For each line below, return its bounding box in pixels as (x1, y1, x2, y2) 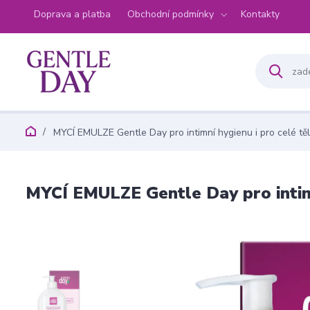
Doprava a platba (34, 8, 111, 21)
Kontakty (241, 8, 280, 21)
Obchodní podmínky (127, 8, 214, 21)
